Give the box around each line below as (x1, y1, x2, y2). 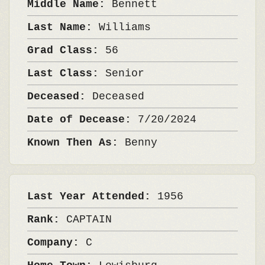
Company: (27, 237, 86, 248)
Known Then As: (27, 137, 125, 148)
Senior (105, 67, 144, 79)
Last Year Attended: (27, 190, 157, 202)
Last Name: (27, 21, 99, 33)
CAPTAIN (66, 214, 112, 225)
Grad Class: (27, 44, 105, 56)
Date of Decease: (27, 114, 138, 125)
